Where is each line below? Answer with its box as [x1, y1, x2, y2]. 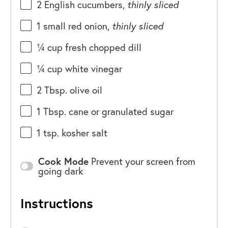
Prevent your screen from [91, 155, 195, 167]
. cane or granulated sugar [64, 105, 174, 118]
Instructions [20, 194, 93, 212]
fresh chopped [62, 41, 128, 54]
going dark [38, 164, 83, 177]
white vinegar [65, 63, 122, 75]
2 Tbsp [36, 84, 65, 97]
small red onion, [40, 20, 112, 33]
